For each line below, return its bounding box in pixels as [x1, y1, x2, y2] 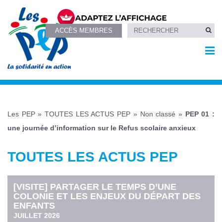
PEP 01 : [185, 110, 215, 118]
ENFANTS [13, 200, 55, 211]
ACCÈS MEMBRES [55, 26, 113, 34]
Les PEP [7, 110, 35, 118]
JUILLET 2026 [13, 211, 60, 220]
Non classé [140, 110, 176, 118]
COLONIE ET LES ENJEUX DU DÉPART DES [13, 191, 201, 201]
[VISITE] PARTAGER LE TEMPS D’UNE [13, 181, 177, 192]
